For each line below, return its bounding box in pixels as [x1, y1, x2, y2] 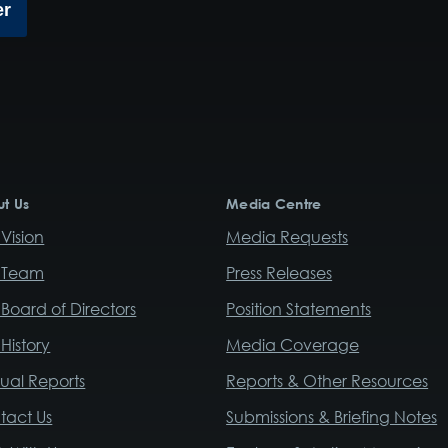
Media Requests [226, 227, 349, 248]
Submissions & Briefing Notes [226, 407, 438, 428]
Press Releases [226, 263, 333, 284]
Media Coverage [226, 335, 360, 356]
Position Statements [226, 299, 372, 320]
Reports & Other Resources [226, 371, 429, 392]
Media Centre [226, 194, 322, 212]
